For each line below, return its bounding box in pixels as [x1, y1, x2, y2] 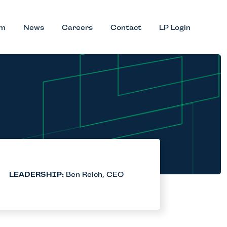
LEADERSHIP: [9, 170, 64, 179]
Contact [110, 23, 141, 31]
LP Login [159, 23, 191, 31]
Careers [62, 23, 93, 31]
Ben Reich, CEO [64, 170, 124, 179]
